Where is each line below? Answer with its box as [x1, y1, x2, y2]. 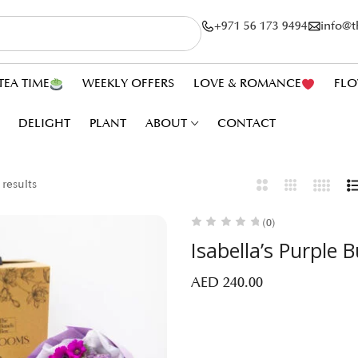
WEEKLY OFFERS [82, 76, 174, 91]
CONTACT [217, 116, 276, 131]
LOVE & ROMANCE [193, 76, 301, 91]
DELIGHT [18, 116, 71, 131]
